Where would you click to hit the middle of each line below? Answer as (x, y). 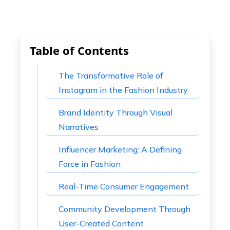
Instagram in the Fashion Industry (123, 90)
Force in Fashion (90, 164)
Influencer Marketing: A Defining (120, 149)
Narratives (79, 127)
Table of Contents (79, 50)
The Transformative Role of (111, 75)
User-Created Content (101, 223)
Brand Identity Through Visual (116, 112)
